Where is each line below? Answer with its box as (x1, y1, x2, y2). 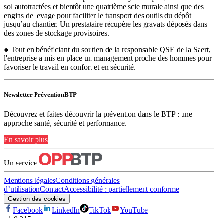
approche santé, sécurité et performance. (4, 118, 127, 127)
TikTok (89, 205, 111, 214)
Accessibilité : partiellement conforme (64, 184, 179, 193)
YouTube (120, 205, 148, 214)
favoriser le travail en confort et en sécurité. (4, 63, 136, 72)
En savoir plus (4, 135, 48, 144)
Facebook (13, 205, 43, 214)
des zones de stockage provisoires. (4, 29, 109, 37)
